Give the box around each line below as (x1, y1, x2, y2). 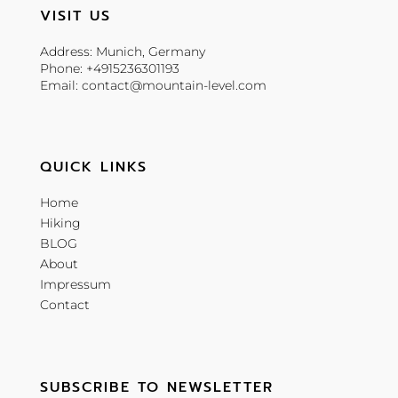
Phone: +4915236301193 (39, 60, 179, 76)
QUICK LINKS (39, 156, 147, 179)
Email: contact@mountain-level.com (39, 76, 267, 93)
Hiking (39, 215, 81, 232)
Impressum (39, 276, 111, 293)
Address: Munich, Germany (39, 43, 205, 60)
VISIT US (39, 4, 111, 27)
